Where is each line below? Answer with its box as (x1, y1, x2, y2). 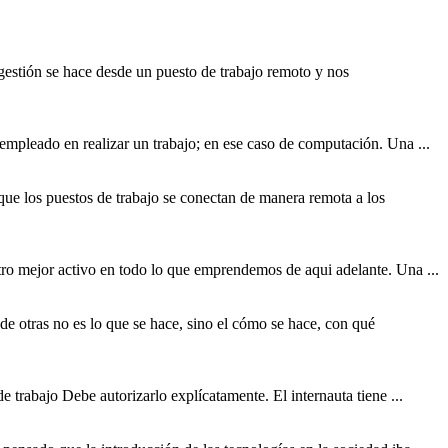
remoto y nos (263, 63, 349, 81)
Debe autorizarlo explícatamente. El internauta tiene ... (58, 387, 403, 405)
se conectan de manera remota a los (159, 189, 385, 207)
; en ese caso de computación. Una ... (196, 135, 430, 153)
